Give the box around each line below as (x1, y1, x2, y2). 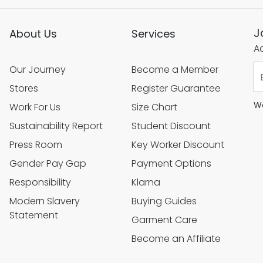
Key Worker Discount (131, 137, 224, 151)
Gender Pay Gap (9, 156, 86, 170)
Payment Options (131, 156, 211, 170)
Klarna (131, 175, 160, 189)
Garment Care (131, 213, 197, 227)
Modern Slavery (9, 194, 80, 208)
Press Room (9, 137, 62, 151)
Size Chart (131, 100, 177, 114)
